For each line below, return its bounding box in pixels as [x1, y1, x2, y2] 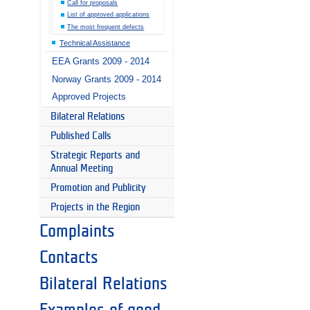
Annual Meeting [50, 163, 113, 174]
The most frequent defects [67, 23, 145, 30]
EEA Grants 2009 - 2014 [52, 56, 149, 67]
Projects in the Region [50, 202, 140, 213]
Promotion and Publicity [50, 183, 146, 194]
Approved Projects [52, 91, 126, 102]
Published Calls [50, 131, 111, 142]
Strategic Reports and [50, 150, 140, 161]
